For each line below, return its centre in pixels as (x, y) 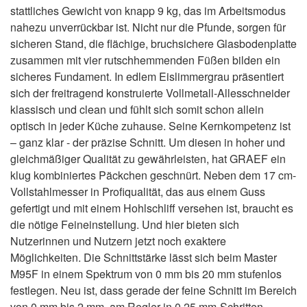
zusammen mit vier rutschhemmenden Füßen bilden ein (145, 60)
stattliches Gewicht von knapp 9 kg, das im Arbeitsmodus (148, 11)
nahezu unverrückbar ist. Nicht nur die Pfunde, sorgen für (148, 27)
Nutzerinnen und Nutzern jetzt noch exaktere (118, 241)
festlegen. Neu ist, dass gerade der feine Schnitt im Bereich (153, 290)
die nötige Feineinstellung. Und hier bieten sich (125, 224)
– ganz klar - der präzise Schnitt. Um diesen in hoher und (148, 142)
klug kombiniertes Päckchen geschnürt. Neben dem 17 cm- (153, 175)
